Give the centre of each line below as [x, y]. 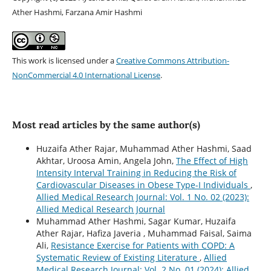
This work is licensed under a [64, 61]
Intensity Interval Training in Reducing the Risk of [136, 173]
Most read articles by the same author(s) [106, 125]
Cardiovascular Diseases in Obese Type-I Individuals [143, 185]
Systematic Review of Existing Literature [118, 258]
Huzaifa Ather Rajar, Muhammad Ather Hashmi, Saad [144, 149]
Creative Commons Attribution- [172, 61]
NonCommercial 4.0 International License [86, 75]
